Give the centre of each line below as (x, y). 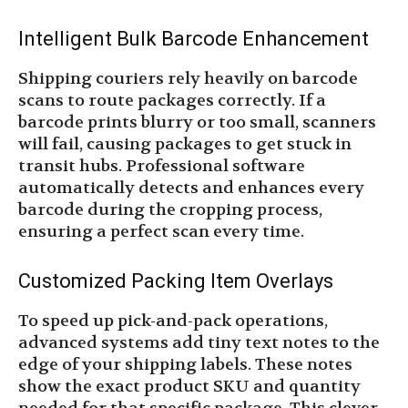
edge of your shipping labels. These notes (185, 365)
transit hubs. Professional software (162, 167)
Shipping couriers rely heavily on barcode (188, 79)
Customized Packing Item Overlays (176, 281)
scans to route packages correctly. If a (172, 101)
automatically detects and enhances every (191, 189)
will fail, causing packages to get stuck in (185, 145)
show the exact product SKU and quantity (189, 387)
